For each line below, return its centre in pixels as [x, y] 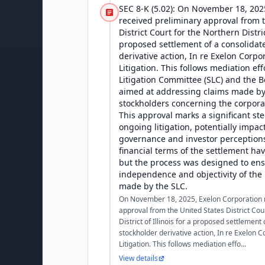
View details [138, 258]
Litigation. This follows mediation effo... [182, 244]
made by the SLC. [153, 186]
